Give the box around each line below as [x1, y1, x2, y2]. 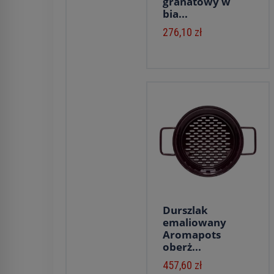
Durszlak [163, 203, 208, 217]
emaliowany [163, 215, 226, 229]
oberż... [163, 240, 201, 254]
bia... [163, 7, 188, 21]
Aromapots [163, 228, 221, 242]
